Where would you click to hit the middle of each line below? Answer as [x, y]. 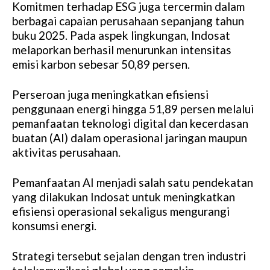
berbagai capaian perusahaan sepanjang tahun [128, 21]
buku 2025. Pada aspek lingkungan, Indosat [121, 36]
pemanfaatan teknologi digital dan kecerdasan [130, 124]
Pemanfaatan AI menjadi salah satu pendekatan [133, 183]
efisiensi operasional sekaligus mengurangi [121, 212]
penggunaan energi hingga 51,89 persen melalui [133, 109]
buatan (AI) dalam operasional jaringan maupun [130, 138]
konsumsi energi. [54, 226]
